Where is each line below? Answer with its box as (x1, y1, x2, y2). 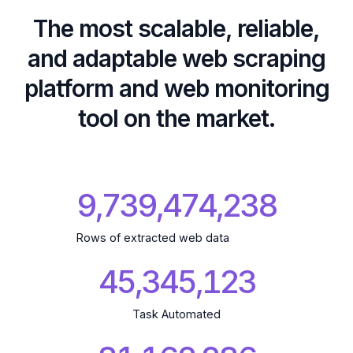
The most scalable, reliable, (33, 13, 320, 43)
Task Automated (132, 307, 221, 321)
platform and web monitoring (24, 73, 329, 102)
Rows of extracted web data (76, 230, 229, 244)
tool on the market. (78, 103, 275, 132)
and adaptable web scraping (28, 43, 325, 72)
